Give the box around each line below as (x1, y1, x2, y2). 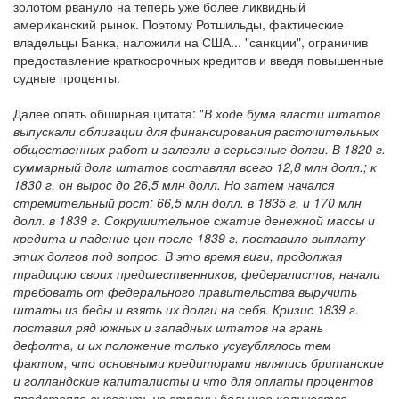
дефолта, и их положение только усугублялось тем (13, 336, 331, 354)
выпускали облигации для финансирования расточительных (13, 122, 379, 140)
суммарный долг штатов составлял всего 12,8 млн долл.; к (13, 158, 377, 175)
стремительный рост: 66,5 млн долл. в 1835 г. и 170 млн (13, 193, 362, 211)
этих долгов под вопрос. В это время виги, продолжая (13, 247, 342, 265)
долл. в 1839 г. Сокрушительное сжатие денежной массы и (13, 211, 375, 229)
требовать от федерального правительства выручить (13, 282, 357, 300)
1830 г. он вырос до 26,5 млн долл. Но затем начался (13, 175, 334, 193)
